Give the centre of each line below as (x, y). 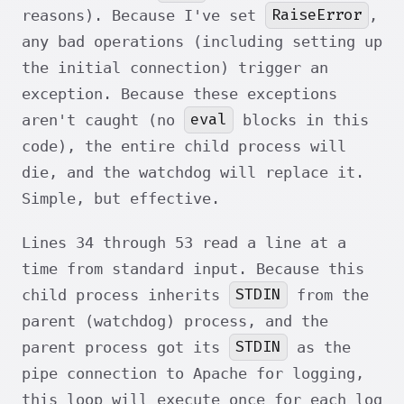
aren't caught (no (103, 119)
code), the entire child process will (184, 146)
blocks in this (301, 119)
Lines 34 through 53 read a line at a (184, 242)
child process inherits (125, 294)
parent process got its (125, 347)
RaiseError (317, 15)
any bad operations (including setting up (202, 41)
